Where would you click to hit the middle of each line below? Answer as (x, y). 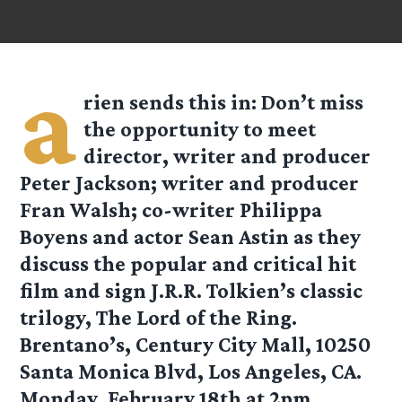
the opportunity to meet (200, 129)
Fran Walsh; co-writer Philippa (171, 210)
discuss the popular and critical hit (188, 264)
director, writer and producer (227, 156)
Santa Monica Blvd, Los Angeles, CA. (191, 371)
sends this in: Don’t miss (245, 102)
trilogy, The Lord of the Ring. (159, 318)
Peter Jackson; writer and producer (190, 183)
